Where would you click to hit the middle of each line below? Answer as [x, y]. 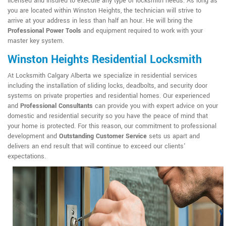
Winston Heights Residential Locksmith [105, 59]
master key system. [36, 41]
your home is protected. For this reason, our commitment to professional [112, 126]
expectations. [27, 156]
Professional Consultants [56, 106]
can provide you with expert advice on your [155, 106]
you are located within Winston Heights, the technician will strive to [104, 10]
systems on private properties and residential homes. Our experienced [109, 96]
